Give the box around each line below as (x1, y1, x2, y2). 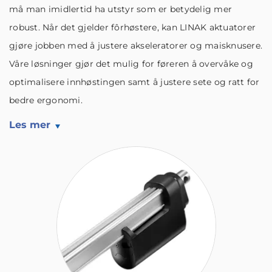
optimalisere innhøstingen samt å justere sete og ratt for (9, 76, 260, 87)
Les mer (9, 119, 50, 131)
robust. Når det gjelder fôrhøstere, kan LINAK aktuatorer (9, 22, 256, 33)
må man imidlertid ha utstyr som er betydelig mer (9, 4, 232, 15)
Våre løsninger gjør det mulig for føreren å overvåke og (9, 58, 253, 69)
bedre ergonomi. (9, 95, 83, 106)
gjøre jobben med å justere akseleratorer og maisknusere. (9, 40, 262, 51)
